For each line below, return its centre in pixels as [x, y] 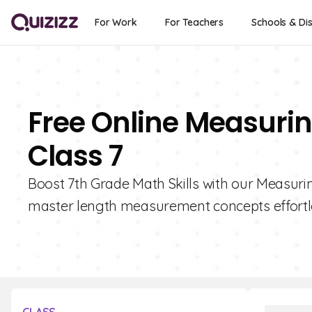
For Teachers [194, 22]
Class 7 [75, 156]
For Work [116, 22]
